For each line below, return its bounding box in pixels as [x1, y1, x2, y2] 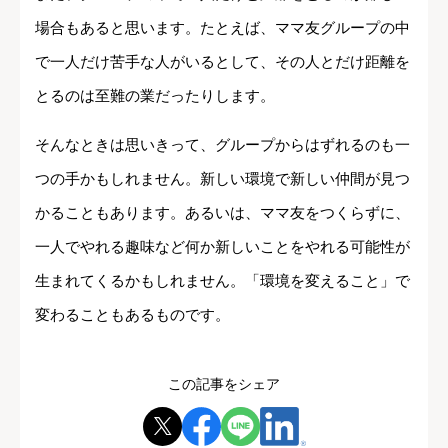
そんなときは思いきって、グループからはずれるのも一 [35, 135, 410, 153]
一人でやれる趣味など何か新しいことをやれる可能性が [35, 237, 410, 255]
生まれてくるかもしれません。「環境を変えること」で [35, 271, 410, 289]
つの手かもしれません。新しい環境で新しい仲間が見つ [35, 169, 410, 187]
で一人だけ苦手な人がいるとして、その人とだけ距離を [35, 52, 410, 70]
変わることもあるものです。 [35, 305, 230, 323]
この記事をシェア [168, 375, 280, 392]
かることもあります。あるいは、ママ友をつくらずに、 [35, 203, 410, 221]
